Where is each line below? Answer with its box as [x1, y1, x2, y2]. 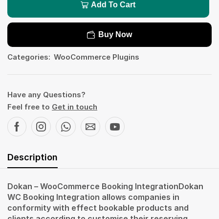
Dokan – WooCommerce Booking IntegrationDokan [7, 181, 203, 191]
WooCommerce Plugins [54, 52, 139, 62]
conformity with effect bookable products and [7, 202, 189, 213]
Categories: [7, 52, 50, 62]
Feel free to [7, 102, 52, 111]
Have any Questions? [7, 89, 86, 99]
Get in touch [52, 102, 97, 111]
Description [7, 152, 58, 162]
